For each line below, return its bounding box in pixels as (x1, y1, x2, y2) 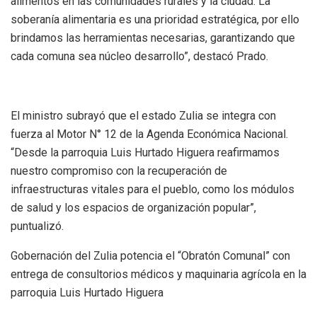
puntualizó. (11, 219, 64, 233)
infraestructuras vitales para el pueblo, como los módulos (11, 182, 294, 196)
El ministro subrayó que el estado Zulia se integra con (11, 108, 276, 122)
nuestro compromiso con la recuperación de (11, 163, 227, 178)
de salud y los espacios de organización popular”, (11, 200, 256, 214)
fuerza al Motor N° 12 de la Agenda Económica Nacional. (11, 127, 288, 141)
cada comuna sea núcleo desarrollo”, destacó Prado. (11, 49, 268, 63)
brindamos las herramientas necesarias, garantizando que (11, 30, 295, 45)
